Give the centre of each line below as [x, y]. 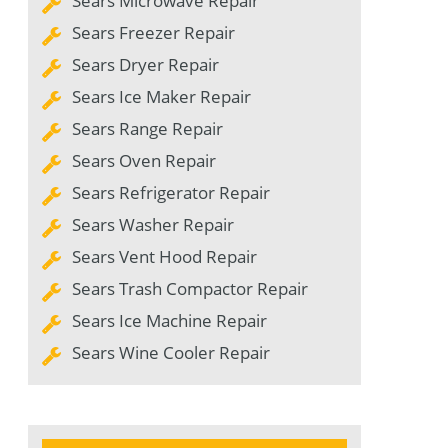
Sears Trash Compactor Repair [190, 289]
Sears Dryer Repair [145, 65]
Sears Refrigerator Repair [171, 193]
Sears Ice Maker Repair [161, 97]
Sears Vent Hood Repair [164, 257]
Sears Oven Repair [144, 161]
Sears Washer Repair [153, 225]
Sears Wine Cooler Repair [171, 353]
